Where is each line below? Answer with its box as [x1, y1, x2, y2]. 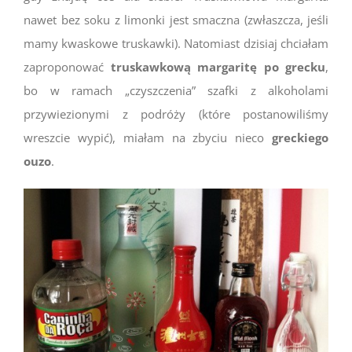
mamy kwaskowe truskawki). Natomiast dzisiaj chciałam [24, 35, 328, 51]
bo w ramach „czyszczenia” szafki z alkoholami [24, 82, 328, 98]
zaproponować [24, 59, 111, 75]
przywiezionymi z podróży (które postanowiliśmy [24, 106, 328, 122]
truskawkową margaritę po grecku [110, 59, 325, 75]
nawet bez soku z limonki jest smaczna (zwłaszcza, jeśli [24, 12, 328, 27]
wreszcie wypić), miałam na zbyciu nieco [24, 130, 272, 145]
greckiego [272, 130, 328, 145]
